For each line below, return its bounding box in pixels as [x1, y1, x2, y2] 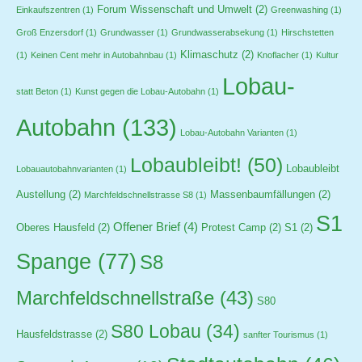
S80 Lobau [111, 320, 201, 342]
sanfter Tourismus [243, 329, 314, 339]
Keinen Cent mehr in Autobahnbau [31, 49, 163, 60]
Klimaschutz [180, 48, 238, 61]
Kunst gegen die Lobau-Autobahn [75, 86, 205, 96]
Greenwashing [271, 4, 328, 15]
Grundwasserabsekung [171, 27, 264, 37]
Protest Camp [201, 221, 266, 234]
